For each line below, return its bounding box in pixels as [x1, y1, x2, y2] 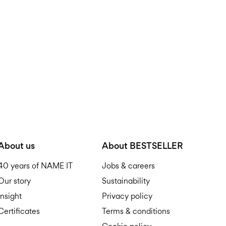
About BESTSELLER [102, 140, 183, 151]
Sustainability [102, 176, 150, 186]
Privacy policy [102, 191, 152, 201]
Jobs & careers [102, 161, 155, 171]
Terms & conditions [102, 206, 170, 216]
